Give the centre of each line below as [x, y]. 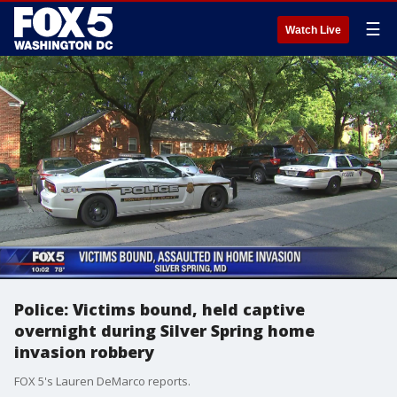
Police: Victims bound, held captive [160, 309]
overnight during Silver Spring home [164, 331]
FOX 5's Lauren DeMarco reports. [102, 381]
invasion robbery [84, 352]
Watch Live [313, 30]
